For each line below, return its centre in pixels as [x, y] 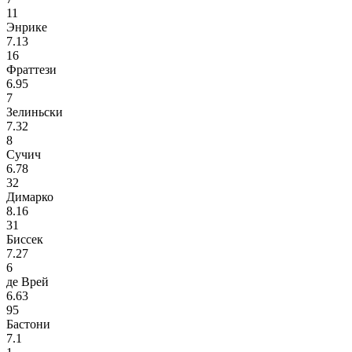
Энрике [27, 27]
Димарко [30, 197]
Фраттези [31, 70]
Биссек [25, 240]
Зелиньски [35, 112]
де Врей [27, 282]
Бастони [28, 324]
